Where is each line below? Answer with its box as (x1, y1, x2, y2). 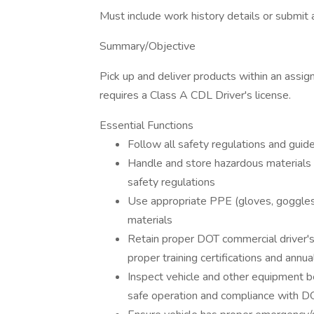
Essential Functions (100, 118, 193, 133)
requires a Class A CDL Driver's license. (100, 88, 291, 103)
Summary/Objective (100, 39, 196, 54)
